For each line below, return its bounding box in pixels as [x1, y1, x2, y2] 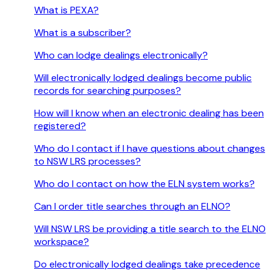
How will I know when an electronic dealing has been [34, 107, 264, 120]
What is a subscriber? [34, 26, 131, 40]
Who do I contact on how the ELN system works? [34, 177, 255, 191]
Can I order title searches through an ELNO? [34, 200, 230, 213]
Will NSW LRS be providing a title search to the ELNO [34, 222, 266, 236]
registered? [34, 119, 86, 133]
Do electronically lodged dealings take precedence [34, 258, 260, 271]
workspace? [34, 235, 89, 249]
